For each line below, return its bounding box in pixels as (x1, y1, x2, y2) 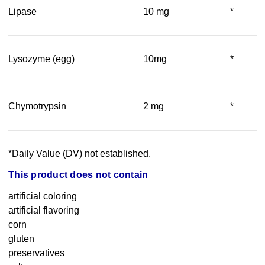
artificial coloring (8, 191, 77, 202)
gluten (8, 234, 34, 244)
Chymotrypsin (8, 101, 66, 112)
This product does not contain (8, 170, 148, 180)
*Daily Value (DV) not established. (8, 148, 151, 159)
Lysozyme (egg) (8, 54, 75, 64)
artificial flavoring (8, 205, 79, 216)
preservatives (8, 248, 64, 258)
